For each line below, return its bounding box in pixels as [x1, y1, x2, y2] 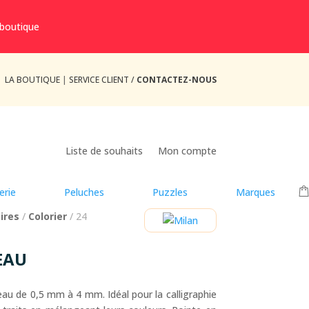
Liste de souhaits [65, 144, 143, 158]
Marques [236, 186, 275, 199]
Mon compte [157, 144, 217, 158]
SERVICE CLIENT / [68, 73, 137, 86]
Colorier [28, 210, 68, 223]
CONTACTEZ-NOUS [136, 73, 217, 86]
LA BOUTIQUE [4, 73, 60, 86]
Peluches [64, 186, 104, 199]
